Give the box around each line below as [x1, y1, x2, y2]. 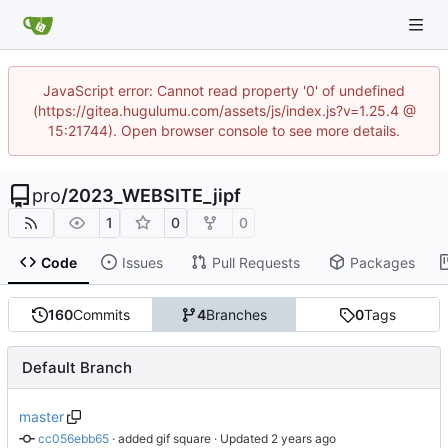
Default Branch [22, 358, 132, 378]
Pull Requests [211, 253, 300, 271]
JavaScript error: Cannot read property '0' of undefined [43, 82, 405, 99]
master [18, 407, 64, 425]
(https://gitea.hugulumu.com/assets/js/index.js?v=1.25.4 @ [32, 102, 416, 119]
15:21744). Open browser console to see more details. [48, 122, 400, 139]
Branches [205, 306, 267, 324]
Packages [349, 253, 415, 271]
